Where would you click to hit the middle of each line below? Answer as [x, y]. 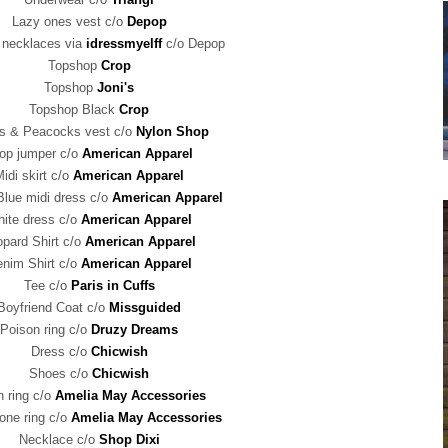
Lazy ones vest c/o [69, 22]
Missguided [145, 308]
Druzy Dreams [134, 330]
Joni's [115, 88]
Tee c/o [47, 286]
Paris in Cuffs [112, 286]
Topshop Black [74, 110]
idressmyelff [124, 44]
